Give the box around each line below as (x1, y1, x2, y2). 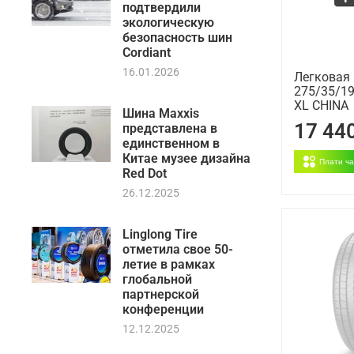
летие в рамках (122, 256, 215, 272)
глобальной (122, 271, 192, 287)
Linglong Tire (122, 226, 198, 242)
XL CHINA (293, 97, 348, 113)
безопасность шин (122, 29, 232, 45)
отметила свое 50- (122, 241, 233, 257)
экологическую (122, 14, 214, 30)
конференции (122, 301, 204, 317)
